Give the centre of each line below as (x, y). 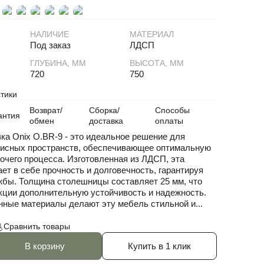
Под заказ (51, 45)
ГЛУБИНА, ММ (58, 63)
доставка (106, 121)
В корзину (44, 246)
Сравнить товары (37, 226)
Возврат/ (46, 110)
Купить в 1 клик (159, 246)
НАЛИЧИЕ (50, 34)
